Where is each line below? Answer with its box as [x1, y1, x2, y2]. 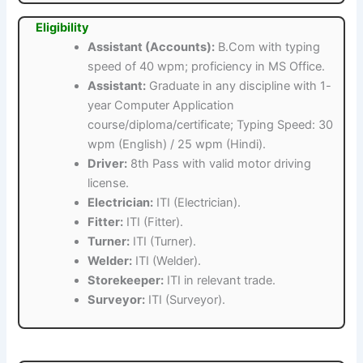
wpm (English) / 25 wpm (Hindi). [88, 137, 267, 152]
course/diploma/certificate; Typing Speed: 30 [88, 117, 334, 133]
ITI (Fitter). [123, 215, 184, 230]
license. [88, 176, 130, 191]
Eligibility [36, 20, 90, 36]
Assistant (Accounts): [88, 40, 216, 55]
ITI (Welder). [132, 254, 202, 269]
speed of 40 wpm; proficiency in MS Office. [88, 59, 326, 75]
